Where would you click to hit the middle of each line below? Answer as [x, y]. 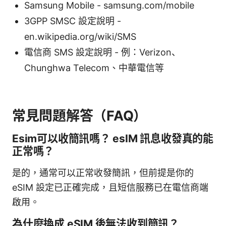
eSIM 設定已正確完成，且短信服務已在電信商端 [110, 187]
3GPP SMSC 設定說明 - [73, 21]
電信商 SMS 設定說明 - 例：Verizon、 [102, 52]
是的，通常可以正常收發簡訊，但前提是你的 [103, 173]
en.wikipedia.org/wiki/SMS [80, 36]
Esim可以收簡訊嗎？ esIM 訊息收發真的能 [113, 138]
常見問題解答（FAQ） [80, 116]
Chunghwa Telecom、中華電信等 [94, 68]
